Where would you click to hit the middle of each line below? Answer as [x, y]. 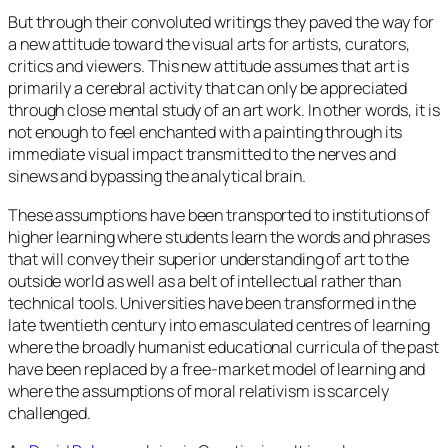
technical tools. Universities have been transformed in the [212, 302]
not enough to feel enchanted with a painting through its [205, 132]
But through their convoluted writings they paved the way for [221, 22]
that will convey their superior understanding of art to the [209, 258]
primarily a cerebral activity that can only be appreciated [208, 88]
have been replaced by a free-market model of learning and [217, 368]
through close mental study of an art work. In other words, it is [224, 110]
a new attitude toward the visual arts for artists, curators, [209, 44]
